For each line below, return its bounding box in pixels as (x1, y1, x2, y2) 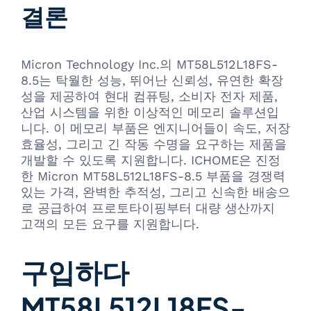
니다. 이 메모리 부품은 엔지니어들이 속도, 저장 (21, 120, 290, 135)
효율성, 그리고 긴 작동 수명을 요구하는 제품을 (21, 136, 287, 151)
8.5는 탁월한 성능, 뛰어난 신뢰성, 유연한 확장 (21, 72, 283, 87)
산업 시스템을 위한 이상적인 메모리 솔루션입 (21, 104, 279, 119)
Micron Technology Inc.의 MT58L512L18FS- (21, 56, 278, 72)
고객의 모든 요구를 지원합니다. (21, 216, 199, 231)
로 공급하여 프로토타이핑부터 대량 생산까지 (21, 200, 275, 215)
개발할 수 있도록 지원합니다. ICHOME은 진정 (21, 152, 280, 167)
